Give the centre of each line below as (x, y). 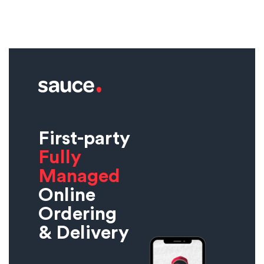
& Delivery (84, 233)
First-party (84, 139)
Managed (79, 176)
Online (67, 195)
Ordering (77, 214)
